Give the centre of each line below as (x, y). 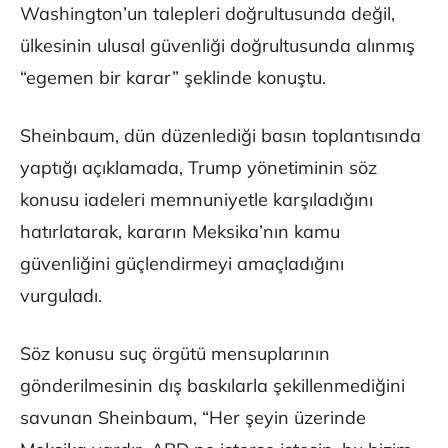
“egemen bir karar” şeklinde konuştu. (173, 78)
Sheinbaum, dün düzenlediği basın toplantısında (220, 136)
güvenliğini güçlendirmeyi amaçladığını (182, 264)
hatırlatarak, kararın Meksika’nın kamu (180, 232)
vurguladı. (61, 296)
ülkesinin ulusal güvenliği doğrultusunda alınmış (217, 46)
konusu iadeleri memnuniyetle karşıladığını (196, 200)
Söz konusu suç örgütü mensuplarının (175, 354)
